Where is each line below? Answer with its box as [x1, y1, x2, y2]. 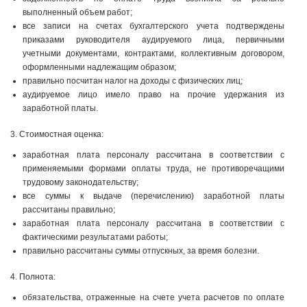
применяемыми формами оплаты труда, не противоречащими [23, 164, 284, 173]
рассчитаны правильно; [23, 205, 115, 214]
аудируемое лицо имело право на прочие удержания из [23, 90, 284, 99]
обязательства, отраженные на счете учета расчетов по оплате [23, 293, 284, 302]
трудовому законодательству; [23, 177, 138, 187]
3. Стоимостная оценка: [10, 130, 103, 139]
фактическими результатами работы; [23, 232, 168, 242]
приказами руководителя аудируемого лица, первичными [23, 35, 284, 45]
